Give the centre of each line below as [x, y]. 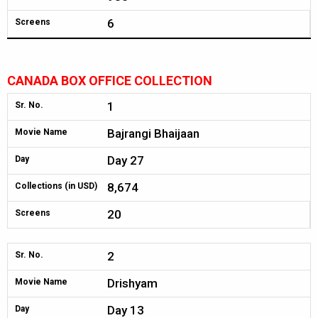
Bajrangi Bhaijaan [153, 133]
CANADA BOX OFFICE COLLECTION [110, 81]
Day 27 [126, 160]
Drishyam [132, 283]
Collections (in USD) [56, 186]
